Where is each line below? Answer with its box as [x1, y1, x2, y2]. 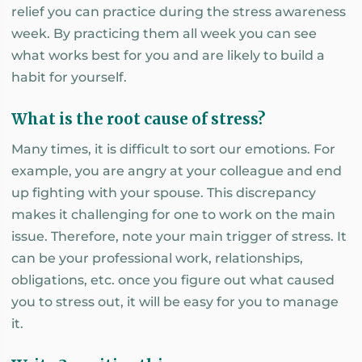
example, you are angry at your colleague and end [11, 162, 342, 179]
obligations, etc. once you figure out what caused [11, 271, 335, 288]
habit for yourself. [11, 69, 127, 85]
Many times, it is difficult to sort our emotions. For [11, 141, 335, 157]
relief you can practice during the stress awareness [11, 3, 346, 19]
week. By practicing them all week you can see [11, 25, 317, 41]
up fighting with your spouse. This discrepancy [11, 184, 316, 200]
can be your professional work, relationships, [11, 250, 303, 266]
